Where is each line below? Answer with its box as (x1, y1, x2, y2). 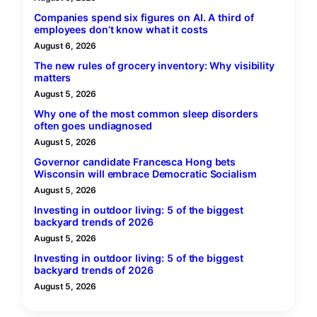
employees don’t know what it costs (34, 23, 208, 35)
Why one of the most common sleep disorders (34, 107, 258, 120)
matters (34, 71, 71, 83)
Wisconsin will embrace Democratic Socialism (34, 167, 257, 180)
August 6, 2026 (34, 40, 96, 51)
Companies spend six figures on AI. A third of (34, 11, 254, 23)
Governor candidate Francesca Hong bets (34, 155, 236, 168)
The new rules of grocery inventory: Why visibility (34, 59, 275, 71)
